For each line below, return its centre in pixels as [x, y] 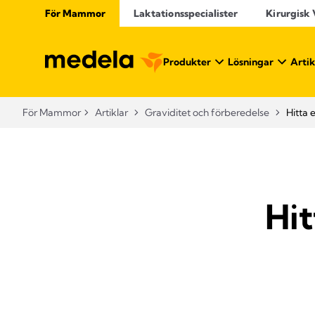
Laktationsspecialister [186, 13]
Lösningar [251, 62]
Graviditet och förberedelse [207, 112]
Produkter [187, 62]
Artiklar [111, 112]
